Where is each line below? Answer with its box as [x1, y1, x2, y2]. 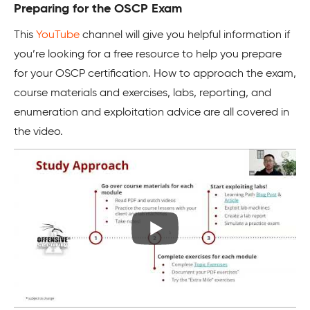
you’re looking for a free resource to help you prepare [14, 49, 282, 61]
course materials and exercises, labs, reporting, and [14, 88, 271, 100]
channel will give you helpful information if [80, 30, 290, 42]
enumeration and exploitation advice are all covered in [14, 107, 289, 119]
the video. [14, 127, 63, 138]
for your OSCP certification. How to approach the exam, [14, 69, 296, 80]
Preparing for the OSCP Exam [14, 3, 182, 16]
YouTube [36, 30, 80, 42]
